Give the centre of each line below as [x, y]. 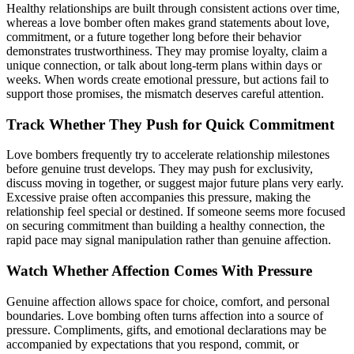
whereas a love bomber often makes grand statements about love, [168, 22]
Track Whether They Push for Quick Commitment [170, 124]
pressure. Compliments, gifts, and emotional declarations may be [166, 330]
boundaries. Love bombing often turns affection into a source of [165, 315]
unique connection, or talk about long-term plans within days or [164, 65]
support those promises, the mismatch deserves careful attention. [165, 93]
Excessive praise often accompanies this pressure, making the [158, 198]
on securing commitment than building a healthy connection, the [166, 226]
